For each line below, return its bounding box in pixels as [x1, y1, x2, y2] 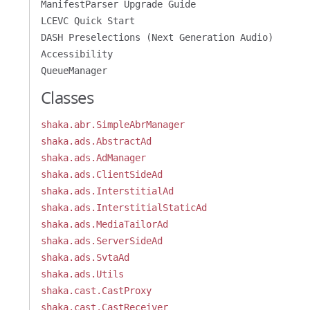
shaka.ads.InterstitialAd [40, 185, 174, 197]
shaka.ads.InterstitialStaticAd [40, 202, 207, 213]
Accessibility [40, 48, 113, 60]
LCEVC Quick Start [40, 15, 135, 26]
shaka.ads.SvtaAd [40, 252, 129, 263]
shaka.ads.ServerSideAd [40, 235, 163, 246]
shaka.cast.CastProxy [40, 285, 152, 296]
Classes [40, 86, 94, 109]
